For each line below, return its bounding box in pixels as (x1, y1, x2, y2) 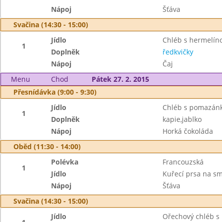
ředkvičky (162, 47, 193, 56)
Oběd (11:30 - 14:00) (13, 142, 81, 151)
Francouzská (162, 157, 204, 166)
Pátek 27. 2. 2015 (91, 74, 149, 84)
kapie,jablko (162, 114, 202, 124)
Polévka (51, 157, 79, 166)
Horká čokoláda (162, 126, 213, 136)
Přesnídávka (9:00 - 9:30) (13, 87, 97, 97)
